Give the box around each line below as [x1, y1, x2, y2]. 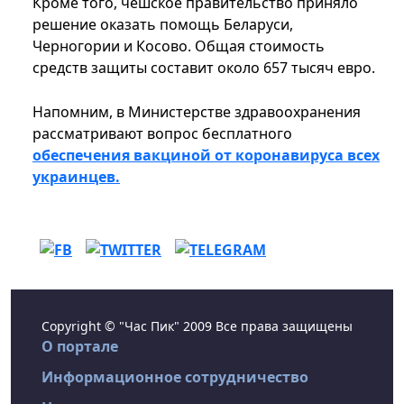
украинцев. [32, 167, 120, 188]
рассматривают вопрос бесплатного [32, 124, 292, 144]
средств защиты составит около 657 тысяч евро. [32, 58, 375, 78]
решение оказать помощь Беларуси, [32, 14, 293, 35]
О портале [41, 336, 118, 357]
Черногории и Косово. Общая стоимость [32, 36, 325, 57]
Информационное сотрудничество [41, 367, 308, 388]
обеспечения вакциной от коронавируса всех [32, 145, 380, 166]
